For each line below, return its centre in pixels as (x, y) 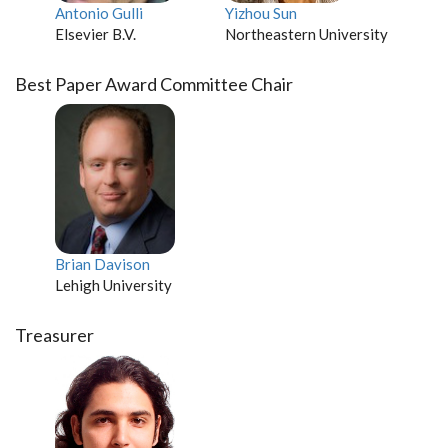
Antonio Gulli (99, 13)
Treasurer (54, 335)
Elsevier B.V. (95, 34)
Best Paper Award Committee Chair (154, 84)
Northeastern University (306, 34)
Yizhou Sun (261, 13)
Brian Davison (102, 264)
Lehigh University (113, 285)
